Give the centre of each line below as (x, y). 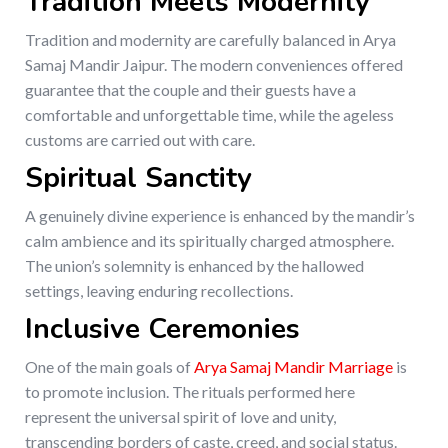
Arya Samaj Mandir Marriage (293, 367)
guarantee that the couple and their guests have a (190, 90)
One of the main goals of (109, 367)
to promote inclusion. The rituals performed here (190, 392)
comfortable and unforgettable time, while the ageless (209, 115)
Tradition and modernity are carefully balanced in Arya (210, 40)
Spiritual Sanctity (138, 178)
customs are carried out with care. (140, 140)
